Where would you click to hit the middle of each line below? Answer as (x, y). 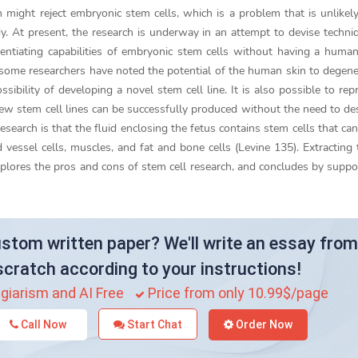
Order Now (263, 324)
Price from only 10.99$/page (236, 293)
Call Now (42, 324)
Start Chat (154, 324)
